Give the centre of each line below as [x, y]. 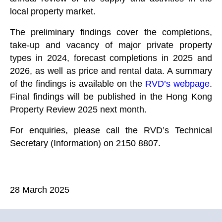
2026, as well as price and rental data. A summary [111, 71]
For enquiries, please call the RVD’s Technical [111, 130]
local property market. [53, 11]
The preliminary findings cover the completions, [111, 32]
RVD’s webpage [177, 84]
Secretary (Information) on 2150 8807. [85, 143]
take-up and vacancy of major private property [111, 45]
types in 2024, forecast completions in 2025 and [111, 58]
